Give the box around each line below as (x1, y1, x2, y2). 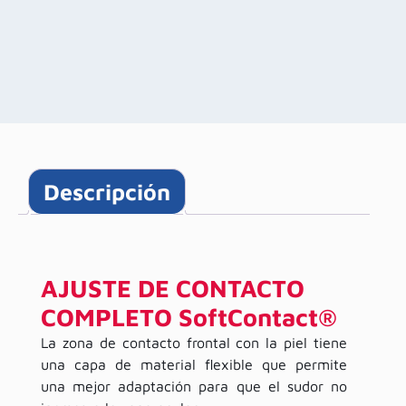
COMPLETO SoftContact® (41, 303, 337, 333)
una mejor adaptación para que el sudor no (41, 378, 347, 395)
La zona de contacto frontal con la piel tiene (41, 334, 347, 352)
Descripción (43, 178, 170, 205)
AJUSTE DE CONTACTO (41, 274, 304, 304)
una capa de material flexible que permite (41, 356, 347, 373)
